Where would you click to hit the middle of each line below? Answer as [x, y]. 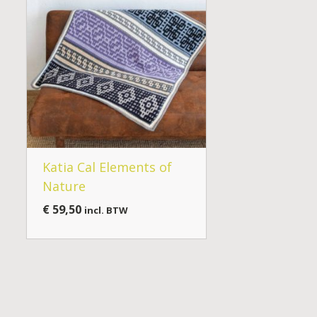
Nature [64, 186]
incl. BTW [106, 211]
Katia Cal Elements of [107, 167]
